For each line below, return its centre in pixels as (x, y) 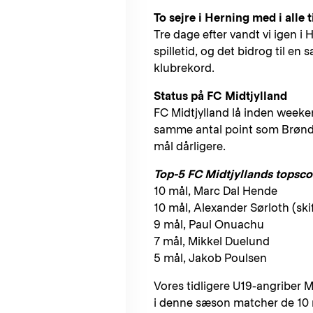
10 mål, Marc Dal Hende (216, 191)
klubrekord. (184, 68)
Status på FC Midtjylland (220, 96)
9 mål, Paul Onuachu (221, 224)
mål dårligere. (190, 146)
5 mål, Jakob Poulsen (210, 258)
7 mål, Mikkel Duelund (224, 241)
